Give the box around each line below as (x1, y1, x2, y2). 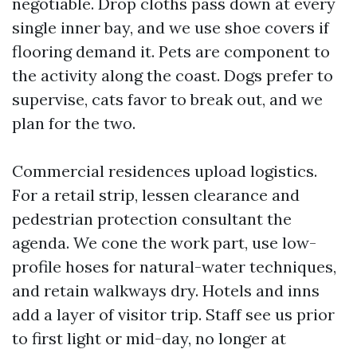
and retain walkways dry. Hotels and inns (12, 280, 320, 300)
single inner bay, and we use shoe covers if (12, 18, 329, 37)
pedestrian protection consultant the (12, 209, 292, 229)
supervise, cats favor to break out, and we (12, 89, 323, 109)
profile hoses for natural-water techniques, (12, 257, 336, 277)
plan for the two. (12, 113, 135, 133)
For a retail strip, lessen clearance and (12, 185, 300, 205)
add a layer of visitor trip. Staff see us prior (12, 304, 335, 324)
